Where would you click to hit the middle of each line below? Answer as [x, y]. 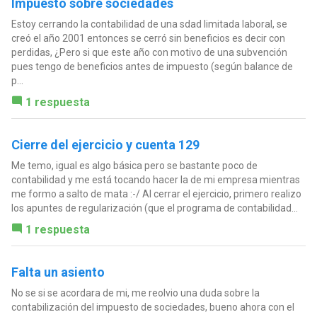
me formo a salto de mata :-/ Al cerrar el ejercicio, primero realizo [156, 194]
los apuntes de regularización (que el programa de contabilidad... [154, 208]
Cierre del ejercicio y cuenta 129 [105, 145]
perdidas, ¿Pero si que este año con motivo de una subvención [149, 53]
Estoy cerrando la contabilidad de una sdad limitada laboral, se [149, 24]
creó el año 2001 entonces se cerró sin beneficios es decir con [148, 39]
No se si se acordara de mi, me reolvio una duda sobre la [135, 293]
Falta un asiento [58, 272]
